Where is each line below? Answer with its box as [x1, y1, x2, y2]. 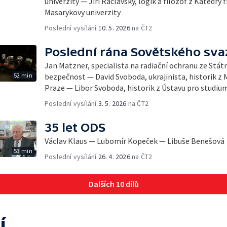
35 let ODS [45, 120, 105, 134]
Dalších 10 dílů [88, 178, 139, 189]
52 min [13, 71, 32, 79]
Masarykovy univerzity [45, 7, 121, 17]
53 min [13, 146, 32, 155]
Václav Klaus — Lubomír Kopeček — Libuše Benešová [45, 135, 224, 146]
